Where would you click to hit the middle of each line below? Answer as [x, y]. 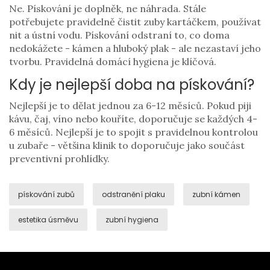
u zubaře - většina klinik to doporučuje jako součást [127, 146]
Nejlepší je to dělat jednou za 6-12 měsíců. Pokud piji [130, 106]
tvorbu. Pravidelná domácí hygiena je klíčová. [113, 62]
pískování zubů [46, 195]
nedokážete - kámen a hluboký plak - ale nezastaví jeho [135, 49]
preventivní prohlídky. [59, 159]
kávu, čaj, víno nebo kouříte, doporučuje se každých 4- [133, 119]
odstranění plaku [133, 195]
